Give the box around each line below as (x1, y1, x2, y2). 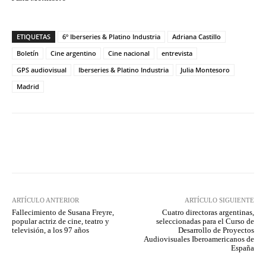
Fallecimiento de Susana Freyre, (12, 208, 114, 217)
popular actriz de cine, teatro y (12, 217, 109, 226)
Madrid (17, 82, 39, 91)
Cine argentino (50, 49, 96, 58)
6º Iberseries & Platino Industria (62, 32, 160, 42)
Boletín (17, 49, 39, 58)
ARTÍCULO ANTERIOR (12, 197, 79, 204)
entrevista (161, 49, 192, 58)
